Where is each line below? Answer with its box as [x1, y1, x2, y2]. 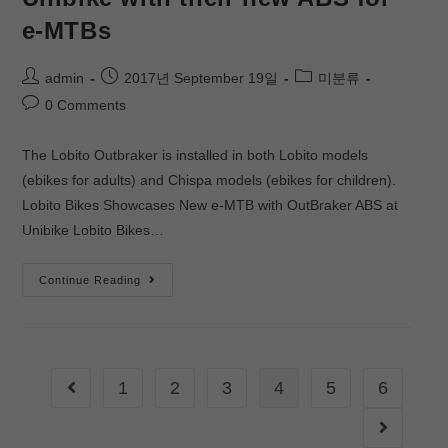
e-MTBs [21, 16, 112, 44]
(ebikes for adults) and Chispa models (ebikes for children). [21, 171, 396, 188]
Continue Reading [38, 273, 141, 286]
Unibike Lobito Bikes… [21, 221, 164, 238]
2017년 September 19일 [123, 69, 278, 86]
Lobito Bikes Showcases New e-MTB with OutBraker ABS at [21, 196, 398, 213]
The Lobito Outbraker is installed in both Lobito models [21, 146, 368, 163]
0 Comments [44, 96, 126, 113]
